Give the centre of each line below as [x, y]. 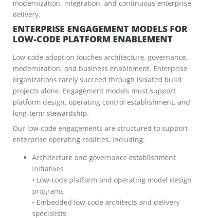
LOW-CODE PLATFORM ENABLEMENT [93, 39]
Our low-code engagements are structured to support [100, 128]
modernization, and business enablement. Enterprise [100, 68]
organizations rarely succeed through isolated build [97, 80]
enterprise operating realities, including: [79, 139]
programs [48, 191]
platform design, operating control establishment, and [101, 102]
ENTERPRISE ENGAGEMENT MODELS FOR [100, 29]
